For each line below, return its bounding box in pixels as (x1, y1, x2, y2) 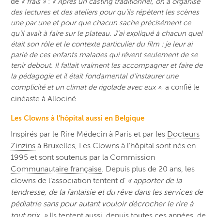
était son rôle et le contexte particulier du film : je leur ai (11, 40, 193, 48)
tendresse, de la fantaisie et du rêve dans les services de (11, 188, 203, 197)
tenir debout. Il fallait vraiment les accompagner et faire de (11, 62, 203, 70)
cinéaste (11, 94, 40, 104)
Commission (110, 153, 155, 162)
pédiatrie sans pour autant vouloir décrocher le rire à (11, 200, 194, 209)
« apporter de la (127, 176, 182, 186)
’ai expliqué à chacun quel (117, 30, 203, 38)
